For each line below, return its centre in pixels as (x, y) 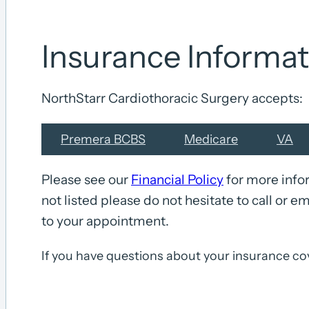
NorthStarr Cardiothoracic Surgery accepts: (172, 98)
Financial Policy (177, 179)
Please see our (86, 179)
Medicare (211, 139)
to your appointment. (105, 221)
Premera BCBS (103, 139)
